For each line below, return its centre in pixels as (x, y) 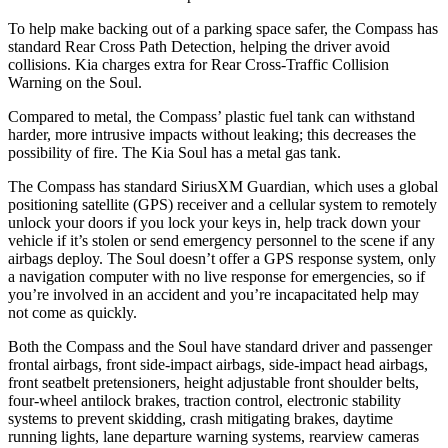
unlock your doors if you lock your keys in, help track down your (214, 222)
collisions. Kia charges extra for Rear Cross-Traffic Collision (198, 64)
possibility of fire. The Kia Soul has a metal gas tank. (174, 152)
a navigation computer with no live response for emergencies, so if (216, 276)
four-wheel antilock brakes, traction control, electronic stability (204, 400)
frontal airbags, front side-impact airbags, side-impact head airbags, (218, 364)
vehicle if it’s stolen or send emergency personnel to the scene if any (221, 240)
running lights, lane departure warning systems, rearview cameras (213, 436)
